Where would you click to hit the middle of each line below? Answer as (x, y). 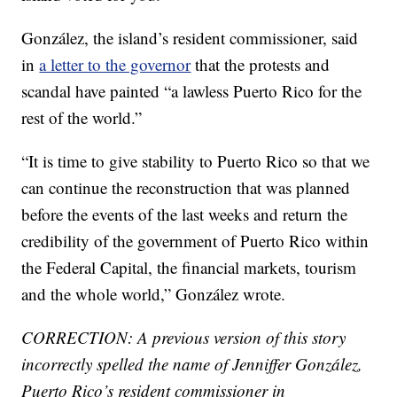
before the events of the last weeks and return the (185, 214)
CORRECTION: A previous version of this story (184, 337)
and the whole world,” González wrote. (154, 294)
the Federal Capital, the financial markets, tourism (189, 267)
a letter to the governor (115, 64)
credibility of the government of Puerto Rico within (195, 241)
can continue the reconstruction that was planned (186, 187)
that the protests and (261, 64)
